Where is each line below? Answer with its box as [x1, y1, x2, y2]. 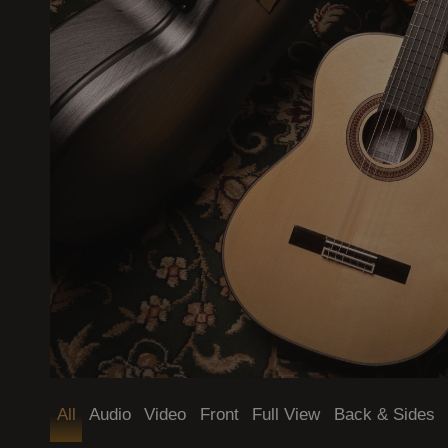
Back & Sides [333, 405, 435, 424]
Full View [252, 405, 321, 424]
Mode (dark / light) [71, 35, 208, 54]
